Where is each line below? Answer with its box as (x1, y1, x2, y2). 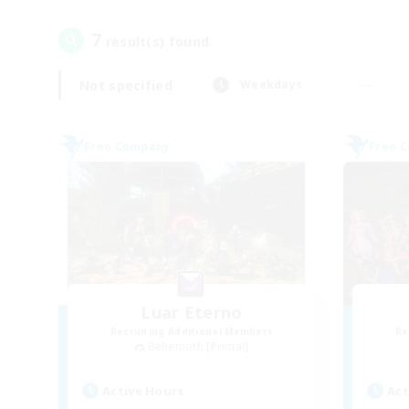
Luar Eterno (141, 301, 243, 323)
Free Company (84, 139, 171, 154)
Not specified (79, 76, 173, 94)
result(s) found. (101, 33, 214, 50)
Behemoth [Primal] (147, 339, 249, 354)
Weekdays (239, 77, 303, 92)
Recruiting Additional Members (110, 325, 274, 338)
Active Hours (102, 382, 184, 399)
